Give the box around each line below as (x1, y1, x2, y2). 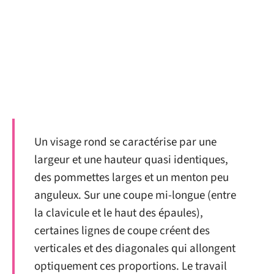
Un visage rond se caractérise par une (34, 134, 217, 150)
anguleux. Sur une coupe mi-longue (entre (34, 187, 236, 204)
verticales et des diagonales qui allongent (34, 240, 235, 257)
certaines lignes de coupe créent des (34, 223, 210, 239)
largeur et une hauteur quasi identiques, (34, 152, 228, 168)
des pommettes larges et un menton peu (34, 169, 229, 186)
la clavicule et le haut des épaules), (34, 205, 203, 221)
